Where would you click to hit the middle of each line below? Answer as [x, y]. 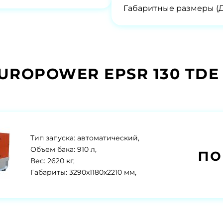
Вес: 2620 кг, [53, 161]
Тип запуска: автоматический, [85, 138]
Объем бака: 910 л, [63, 149]
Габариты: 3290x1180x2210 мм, [83, 172]
